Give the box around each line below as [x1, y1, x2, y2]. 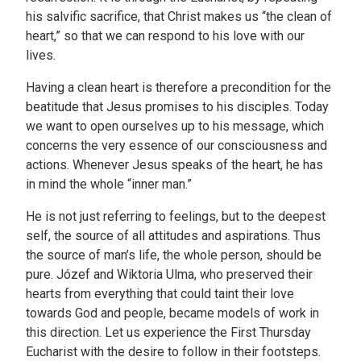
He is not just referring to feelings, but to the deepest [26, 209, 326, 225]
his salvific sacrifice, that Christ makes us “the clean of [26, 9, 332, 25]
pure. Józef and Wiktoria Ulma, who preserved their [26, 267, 313, 283]
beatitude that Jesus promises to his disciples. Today [26, 99, 329, 115]
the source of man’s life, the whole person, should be [26, 247, 322, 263]
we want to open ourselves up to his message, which [26, 118, 324, 135]
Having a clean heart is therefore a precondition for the [26, 80, 331, 96]
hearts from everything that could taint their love [26, 286, 294, 302]
